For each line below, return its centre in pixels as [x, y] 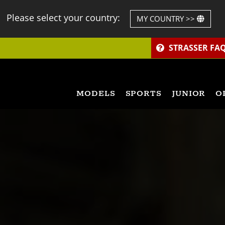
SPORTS [143, 94]
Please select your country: [65, 18]
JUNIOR [189, 94]
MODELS [96, 94]
